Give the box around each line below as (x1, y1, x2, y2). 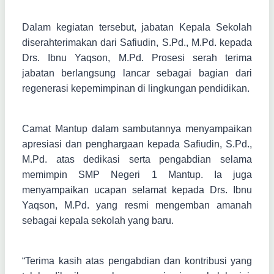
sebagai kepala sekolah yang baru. (22, 215, 174, 226)
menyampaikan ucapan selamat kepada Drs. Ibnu (22, 185, 252, 196)
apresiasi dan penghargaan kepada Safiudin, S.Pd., (22, 139, 252, 150)
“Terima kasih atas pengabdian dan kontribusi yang (22, 256, 252, 267)
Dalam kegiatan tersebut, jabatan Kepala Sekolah (22, 22, 252, 33)
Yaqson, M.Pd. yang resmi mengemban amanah (22, 200, 252, 211)
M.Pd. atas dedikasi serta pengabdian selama (22, 154, 252, 165)
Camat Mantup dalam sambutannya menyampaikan (22, 124, 252, 135)
